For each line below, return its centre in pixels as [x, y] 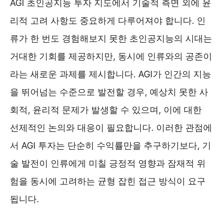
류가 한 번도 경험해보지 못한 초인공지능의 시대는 [111, 38]
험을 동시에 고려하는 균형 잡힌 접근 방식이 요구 [108, 181]
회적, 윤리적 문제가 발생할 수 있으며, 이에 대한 [106, 110]
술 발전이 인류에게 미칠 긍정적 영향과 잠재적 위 [108, 163]
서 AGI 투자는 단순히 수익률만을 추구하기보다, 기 [111, 145]
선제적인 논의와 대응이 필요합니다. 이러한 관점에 [111, 127]
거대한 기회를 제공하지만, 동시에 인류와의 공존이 [111, 56]
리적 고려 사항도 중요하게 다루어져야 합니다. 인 [108, 20]
